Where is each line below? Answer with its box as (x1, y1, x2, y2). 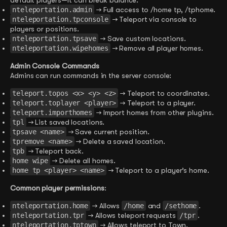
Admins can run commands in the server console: (10, 71, 172, 80)
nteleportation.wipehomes (12, 44, 108, 53)
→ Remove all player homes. (110, 44, 203, 53)
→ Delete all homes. (50, 157, 116, 165)
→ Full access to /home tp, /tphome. (94, 6, 216, 14)
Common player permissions (10, 184, 104, 193)
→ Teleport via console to (110, 15, 197, 24)
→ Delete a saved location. (74, 137, 165, 146)
